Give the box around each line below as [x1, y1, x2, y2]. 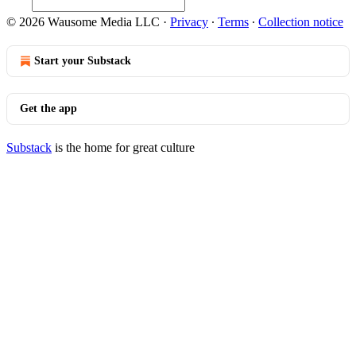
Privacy [170, 15, 208, 29]
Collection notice [258, 15, 343, 29]
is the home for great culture [52, 141, 195, 154]
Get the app [20, 103, 77, 114]
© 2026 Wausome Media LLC [6, 15, 160, 29]
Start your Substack [34, 55, 131, 67]
